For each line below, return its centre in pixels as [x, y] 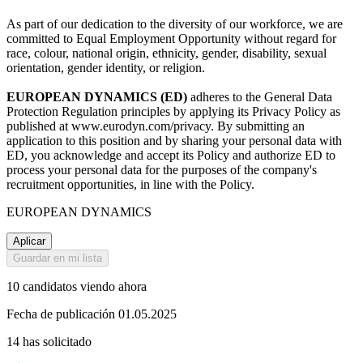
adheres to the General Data [260, 97]
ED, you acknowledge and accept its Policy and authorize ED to [171, 156]
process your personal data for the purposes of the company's [162, 170]
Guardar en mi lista [58, 258]
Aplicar [29, 241]
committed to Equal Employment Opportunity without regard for [171, 39]
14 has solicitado [49, 342]
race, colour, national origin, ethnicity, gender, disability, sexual [167, 53]
